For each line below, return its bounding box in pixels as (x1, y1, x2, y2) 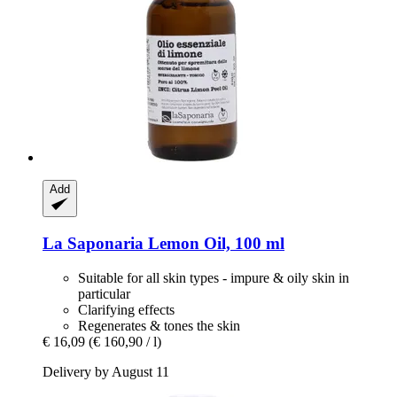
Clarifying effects (78, 301, 175, 317)
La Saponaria (43, 234, 144, 253)
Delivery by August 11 (43, 363, 169, 379)
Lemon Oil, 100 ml (144, 234, 284, 253)
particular (78, 285, 130, 301)
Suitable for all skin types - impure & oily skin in (78, 269, 349, 285)
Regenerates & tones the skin (78, 317, 240, 333)
